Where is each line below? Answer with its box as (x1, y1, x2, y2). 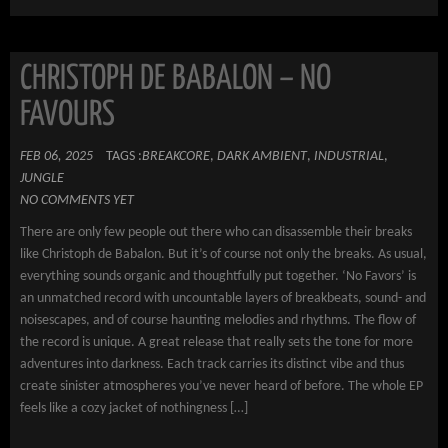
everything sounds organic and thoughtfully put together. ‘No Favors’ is (20, 269, 416, 284)
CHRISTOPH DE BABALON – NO (20, 63, 331, 96)
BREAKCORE (142, 149, 210, 164)
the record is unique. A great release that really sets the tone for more (20, 335, 413, 350)
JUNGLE (20, 171, 64, 186)
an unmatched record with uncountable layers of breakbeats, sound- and (20, 291, 426, 306)
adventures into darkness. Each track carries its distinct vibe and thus (20, 357, 404, 372)
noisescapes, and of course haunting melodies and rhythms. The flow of (20, 313, 416, 328)
